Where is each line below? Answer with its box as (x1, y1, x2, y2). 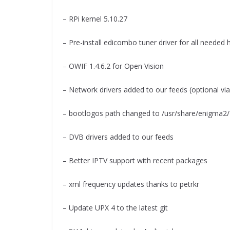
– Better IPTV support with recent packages (63, 156, 207, 166)
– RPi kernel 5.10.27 (63, 14, 127, 24)
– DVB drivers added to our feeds (63, 132, 174, 142)
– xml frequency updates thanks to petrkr (63, 179, 199, 189)
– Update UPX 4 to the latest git (63, 203, 168, 213)
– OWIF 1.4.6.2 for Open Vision (63, 61, 164, 71)
